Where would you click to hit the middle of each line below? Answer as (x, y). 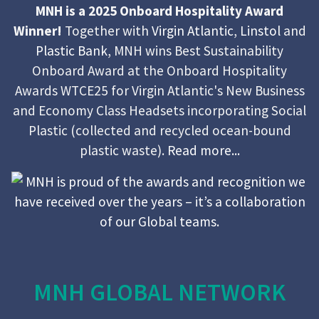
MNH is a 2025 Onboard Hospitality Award (159, 10)
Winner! (39, 30)
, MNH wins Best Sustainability (195, 50)
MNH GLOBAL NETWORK (159, 292)
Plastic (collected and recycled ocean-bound (159, 130)
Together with (108, 30)
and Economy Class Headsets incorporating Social (159, 110)
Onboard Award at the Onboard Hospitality (159, 70)
